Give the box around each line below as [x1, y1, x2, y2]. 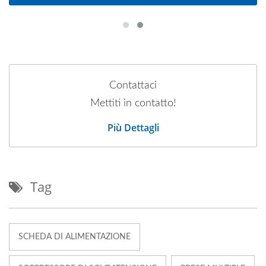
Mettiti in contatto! [90, 98, 176, 109]
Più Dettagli [107, 121, 159, 134]
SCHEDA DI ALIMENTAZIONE [18, 233, 131, 241]
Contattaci [109, 80, 157, 91]
